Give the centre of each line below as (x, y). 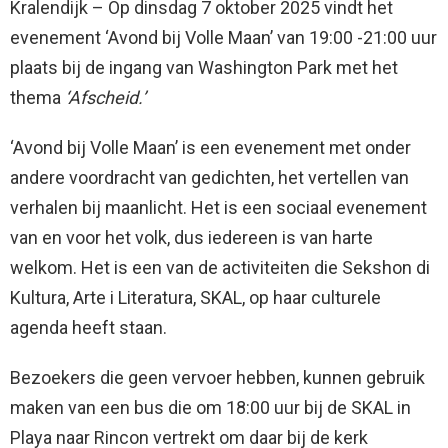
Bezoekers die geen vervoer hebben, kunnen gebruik (217, 377)
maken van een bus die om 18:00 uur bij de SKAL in (210, 407)
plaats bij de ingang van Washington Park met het (204, 67)
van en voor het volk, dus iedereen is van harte (191, 237)
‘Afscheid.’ (105, 97)
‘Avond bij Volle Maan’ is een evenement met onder (210, 147)
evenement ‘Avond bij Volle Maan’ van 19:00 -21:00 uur (223, 37)
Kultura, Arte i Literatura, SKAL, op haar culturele (195, 297)
